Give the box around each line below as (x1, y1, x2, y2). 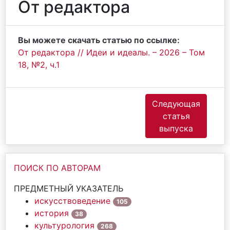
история (34, 208, 69, 218)
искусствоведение (34, 196, 110, 206)
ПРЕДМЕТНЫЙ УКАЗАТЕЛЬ (14, 183, 123, 194)
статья (162, 111, 190, 121)
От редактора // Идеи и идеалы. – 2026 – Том (18, 47, 205, 57)
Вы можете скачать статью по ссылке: (18, 35, 180, 45)
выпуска (159, 123, 193, 133)
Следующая (152, 99, 200, 109)
